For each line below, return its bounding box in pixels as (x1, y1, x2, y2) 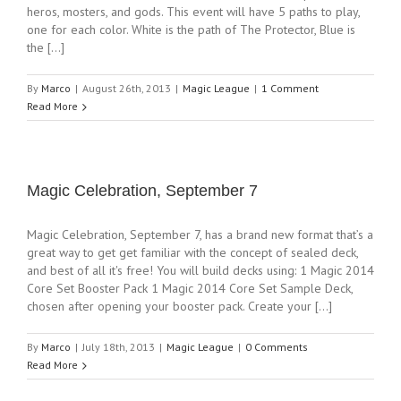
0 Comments (245, 340, 308, 354)
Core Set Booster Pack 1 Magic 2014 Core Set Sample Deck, (27, 280, 353, 296)
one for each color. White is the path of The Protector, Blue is (27, 21, 355, 38)
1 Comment (261, 81, 319, 95)
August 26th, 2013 (82, 81, 171, 95)
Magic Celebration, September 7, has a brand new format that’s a (27, 226, 373, 243)
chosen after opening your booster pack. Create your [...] (27, 298, 332, 314)
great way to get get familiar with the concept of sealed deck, (27, 244, 358, 260)
